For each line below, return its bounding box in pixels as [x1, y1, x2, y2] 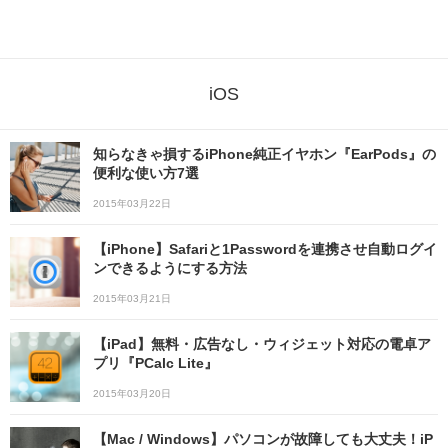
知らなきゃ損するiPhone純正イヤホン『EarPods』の [93, 146, 436, 162]
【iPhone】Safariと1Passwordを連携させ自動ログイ [93, 241, 437, 257]
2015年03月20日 [93, 388, 171, 399]
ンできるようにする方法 [93, 260, 247, 276]
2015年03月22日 [93, 198, 171, 209]
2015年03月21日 [93, 293, 171, 304]
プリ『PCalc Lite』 [93, 355, 218, 371]
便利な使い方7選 [93, 165, 199, 181]
